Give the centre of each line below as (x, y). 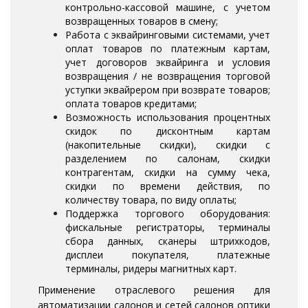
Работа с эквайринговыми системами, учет (168, 35)
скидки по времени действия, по (168, 186)
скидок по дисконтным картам (168, 131)
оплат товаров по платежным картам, (168, 49)
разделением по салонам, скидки (168, 159)
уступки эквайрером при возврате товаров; (168, 90)
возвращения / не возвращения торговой (168, 76)
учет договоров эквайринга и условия (168, 63)
